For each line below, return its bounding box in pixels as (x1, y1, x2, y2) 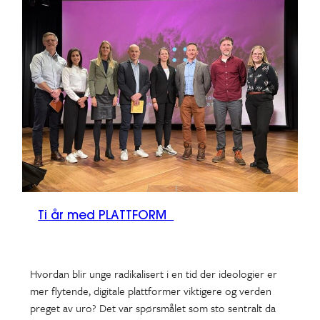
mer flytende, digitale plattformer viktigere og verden (29, 283, 271, 299)
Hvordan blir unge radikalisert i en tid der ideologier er (29, 266, 277, 282)
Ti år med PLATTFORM (38, 207, 174, 223)
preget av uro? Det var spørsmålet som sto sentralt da (29, 300, 276, 316)
